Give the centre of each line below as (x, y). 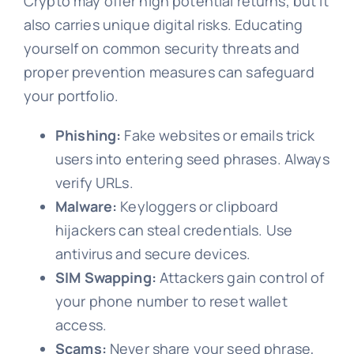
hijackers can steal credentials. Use (174, 230)
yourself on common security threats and (162, 48)
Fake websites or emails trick (218, 135)
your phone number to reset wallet (171, 301)
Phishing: (88, 135)
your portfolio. (71, 95)
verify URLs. (94, 182)
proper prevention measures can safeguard (169, 72)
